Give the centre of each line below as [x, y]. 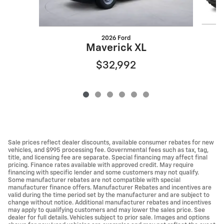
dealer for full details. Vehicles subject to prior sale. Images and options [109, 217]
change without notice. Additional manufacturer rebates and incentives [109, 202]
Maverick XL [116, 48]
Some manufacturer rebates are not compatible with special [94, 180]
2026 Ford [116, 38]
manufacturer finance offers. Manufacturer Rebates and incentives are [110, 187]
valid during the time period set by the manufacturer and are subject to [109, 195]
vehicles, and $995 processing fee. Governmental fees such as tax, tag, [108, 150]
